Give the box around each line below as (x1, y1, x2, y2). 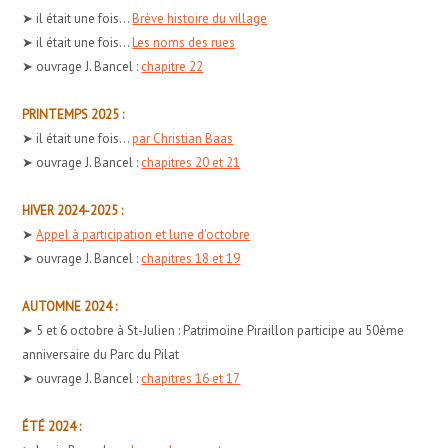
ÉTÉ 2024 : (22, 417, 82, 435)
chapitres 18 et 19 (141, 249, 241, 267)
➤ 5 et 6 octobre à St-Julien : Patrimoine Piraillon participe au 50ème (22, 321, 405, 339)
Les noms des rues (132, 33, 236, 51)
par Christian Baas (132, 129, 234, 147)
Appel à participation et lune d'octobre (36, 225, 251, 243)
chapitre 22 (141, 57, 204, 75)
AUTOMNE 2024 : (22, 297, 118, 315)
